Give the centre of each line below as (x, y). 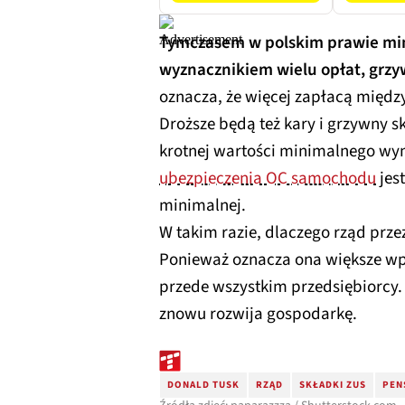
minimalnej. (202, 205)
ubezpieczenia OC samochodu (268, 178)
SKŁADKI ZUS (333, 384)
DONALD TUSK (203, 384)
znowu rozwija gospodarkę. (258, 314)
